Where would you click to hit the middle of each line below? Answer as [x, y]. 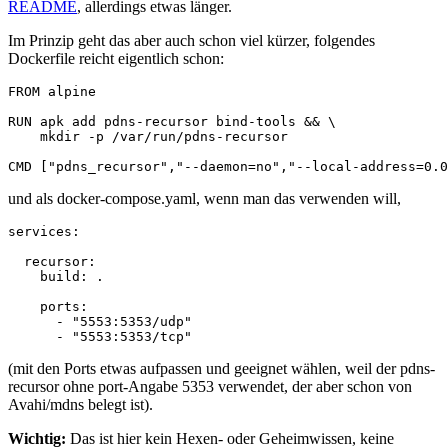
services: [44, 232]
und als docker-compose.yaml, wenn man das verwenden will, [204, 199]
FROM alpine [52, 92]
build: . [56, 277]
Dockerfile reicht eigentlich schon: [116, 59]
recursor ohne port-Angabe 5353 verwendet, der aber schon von [210, 387]
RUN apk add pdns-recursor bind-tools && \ [172, 122]
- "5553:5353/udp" [100, 322]
